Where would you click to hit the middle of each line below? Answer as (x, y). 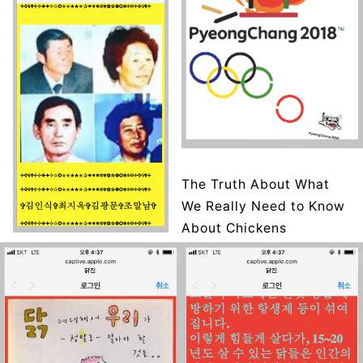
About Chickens (234, 228)
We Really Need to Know (263, 207)
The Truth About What (256, 185)
